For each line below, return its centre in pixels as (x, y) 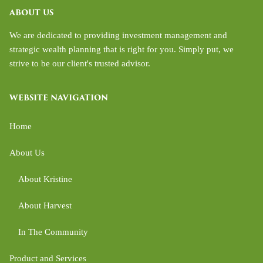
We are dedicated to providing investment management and (119, 35)
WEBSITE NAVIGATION (59, 97)
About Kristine (45, 179)
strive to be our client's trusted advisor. (80, 63)
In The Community (53, 232)
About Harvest (45, 206)
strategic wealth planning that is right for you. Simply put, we (122, 49)
